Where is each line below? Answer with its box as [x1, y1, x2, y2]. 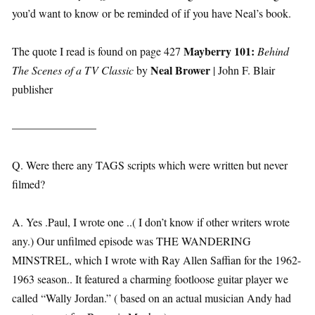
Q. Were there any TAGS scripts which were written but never [12, 157, 288, 173]
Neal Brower [148, 62, 210, 79]
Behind [257, 44, 289, 59]
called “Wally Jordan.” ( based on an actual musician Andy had [12, 290, 291, 306]
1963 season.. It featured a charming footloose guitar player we [12, 271, 288, 287]
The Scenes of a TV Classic [12, 63, 134, 78]
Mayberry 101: [184, 43, 257, 60]
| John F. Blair [210, 63, 275, 78]
